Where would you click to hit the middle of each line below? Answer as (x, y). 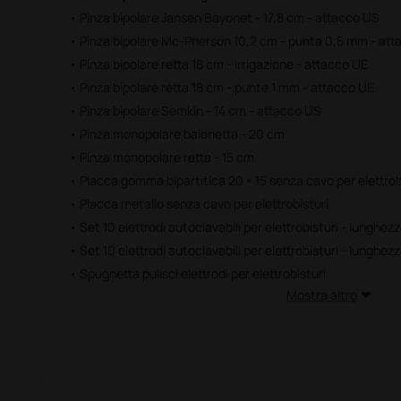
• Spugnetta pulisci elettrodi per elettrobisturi (197, 273)
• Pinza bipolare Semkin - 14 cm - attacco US (195, 111)
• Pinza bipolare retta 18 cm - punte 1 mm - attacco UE (221, 87)
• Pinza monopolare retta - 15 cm (161, 157)
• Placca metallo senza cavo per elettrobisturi (198, 204)
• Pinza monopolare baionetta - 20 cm (176, 134)
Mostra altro (322, 295)
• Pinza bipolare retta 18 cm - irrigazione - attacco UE (218, 64)
